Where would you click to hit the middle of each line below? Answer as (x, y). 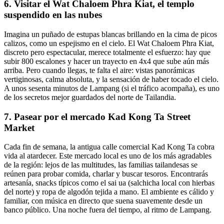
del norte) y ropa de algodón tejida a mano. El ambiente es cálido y (109, 192)
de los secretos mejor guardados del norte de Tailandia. (90, 97)
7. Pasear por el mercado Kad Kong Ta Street (97, 116)
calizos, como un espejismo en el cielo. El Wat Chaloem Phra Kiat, (109, 43)
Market (19, 127)
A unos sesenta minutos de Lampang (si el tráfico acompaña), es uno (112, 88)
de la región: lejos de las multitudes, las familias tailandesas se (101, 165)
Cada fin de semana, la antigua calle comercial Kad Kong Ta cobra (109, 147)
